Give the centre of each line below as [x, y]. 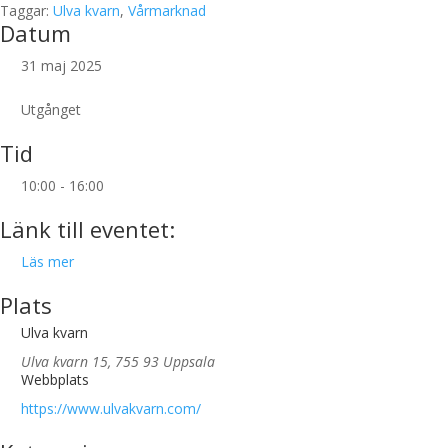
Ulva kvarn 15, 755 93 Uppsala [118, 361]
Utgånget [51, 109]
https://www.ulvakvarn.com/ [111, 408]
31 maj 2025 [61, 65]
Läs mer [47, 261]
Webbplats [55, 379]
